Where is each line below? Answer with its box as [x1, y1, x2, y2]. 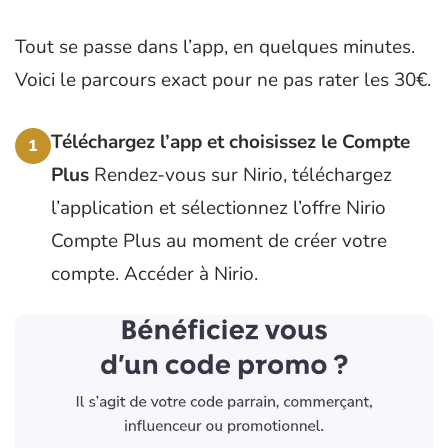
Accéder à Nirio [124, 260, 254, 287]
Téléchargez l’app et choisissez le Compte [51, 128, 410, 155]
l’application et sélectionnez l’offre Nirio [51, 194, 386, 221]
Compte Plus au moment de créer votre [51, 227, 387, 254]
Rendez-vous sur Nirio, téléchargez [89, 161, 392, 188]
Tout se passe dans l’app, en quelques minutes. [15, 34, 415, 61]
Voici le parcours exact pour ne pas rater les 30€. [15, 67, 431, 94]
